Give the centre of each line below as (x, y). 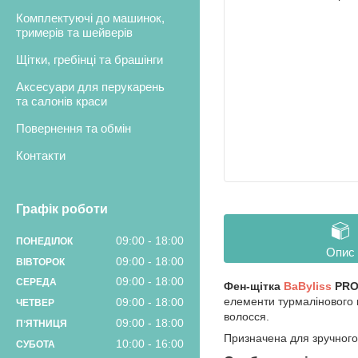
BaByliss (308, 286)
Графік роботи (62, 209)
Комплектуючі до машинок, (90, 18)
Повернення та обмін (74, 129)
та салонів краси (62, 101)
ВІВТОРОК (40, 262)
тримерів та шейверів (74, 33)
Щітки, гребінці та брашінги (89, 60)
